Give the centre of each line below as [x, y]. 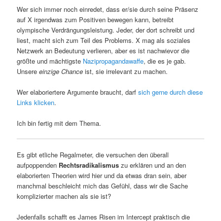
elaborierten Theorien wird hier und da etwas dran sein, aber [102, 176]
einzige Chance [61, 71]
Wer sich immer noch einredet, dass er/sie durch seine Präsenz [108, 9]
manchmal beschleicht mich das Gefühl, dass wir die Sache [103, 186]
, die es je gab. [165, 61]
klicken [44, 102]
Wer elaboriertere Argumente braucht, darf [78, 92]
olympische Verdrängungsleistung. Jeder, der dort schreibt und [106, 30]
